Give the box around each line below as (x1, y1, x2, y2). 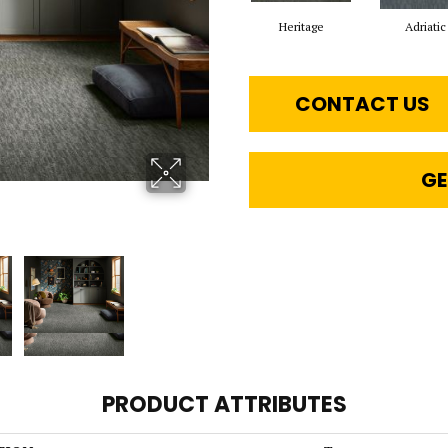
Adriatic (404, 18, 446, 34)
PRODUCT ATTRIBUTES (101, 389, 347, 420)
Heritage (278, 18, 324, 34)
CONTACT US (295, 89, 431, 118)
